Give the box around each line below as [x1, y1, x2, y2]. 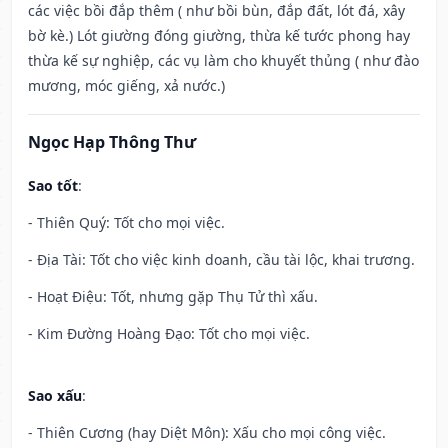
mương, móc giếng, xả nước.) [28, 76, 225, 96]
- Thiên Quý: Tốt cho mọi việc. [28, 213, 225, 233]
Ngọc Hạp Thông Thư [28, 131, 196, 154]
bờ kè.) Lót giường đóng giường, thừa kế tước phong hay [28, 26, 410, 46]
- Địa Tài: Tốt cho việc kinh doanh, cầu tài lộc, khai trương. [28, 250, 415, 270]
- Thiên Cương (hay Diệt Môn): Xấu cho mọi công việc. [28, 423, 386, 443]
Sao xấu [28, 386, 82, 406]
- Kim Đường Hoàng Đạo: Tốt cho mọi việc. [28, 324, 310, 344]
